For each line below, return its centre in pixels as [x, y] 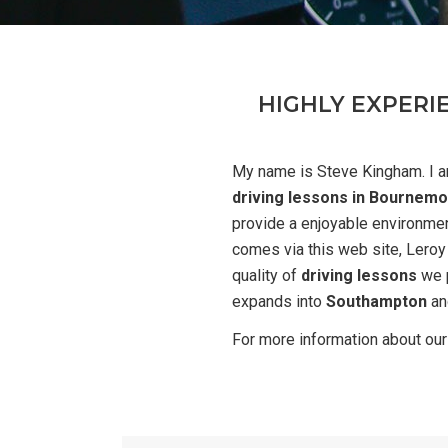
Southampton [376, 301]
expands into [279, 301]
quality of [266, 275]
